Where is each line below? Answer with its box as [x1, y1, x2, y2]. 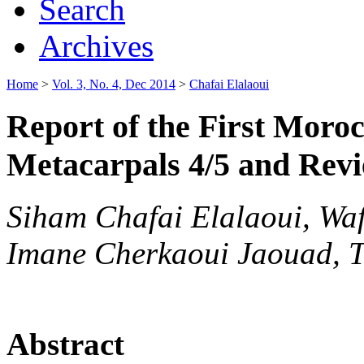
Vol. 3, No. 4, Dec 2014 [52, 76, 175, 91]
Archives [39, 28, 154, 63]
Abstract [6, 326, 124, 362]
